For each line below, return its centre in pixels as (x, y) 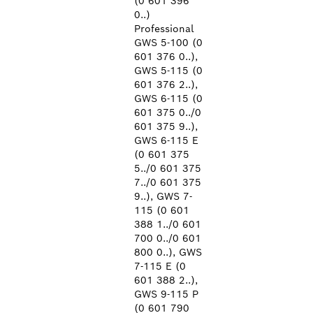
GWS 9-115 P (166, 294)
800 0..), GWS (168, 252)
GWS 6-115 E (166, 140)
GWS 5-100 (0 (168, 43)
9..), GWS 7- (163, 196)
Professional (164, 29)
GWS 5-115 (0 (168, 71)
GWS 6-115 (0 (168, 99)
